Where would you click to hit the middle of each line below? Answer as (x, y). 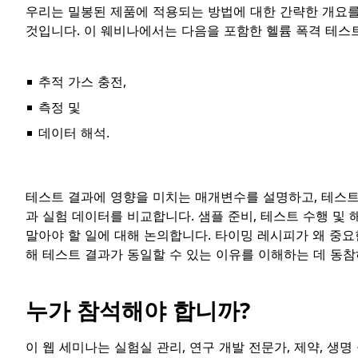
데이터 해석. (74, 133)
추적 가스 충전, (82, 82)
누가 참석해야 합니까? (138, 310)
